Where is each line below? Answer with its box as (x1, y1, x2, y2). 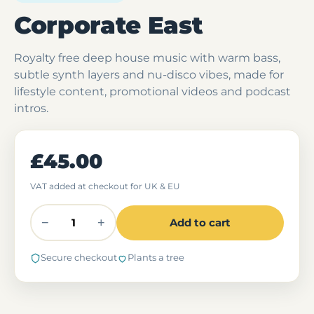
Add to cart (170, 216, 231, 229)
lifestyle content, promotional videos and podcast (14, 85, 291, 98)
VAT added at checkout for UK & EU (30, 181, 180, 191)
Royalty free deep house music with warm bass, (14, 51, 280, 64)
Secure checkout (41, 252, 117, 263)
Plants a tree (128, 252, 184, 263)
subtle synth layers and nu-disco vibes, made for (14, 68, 284, 81)
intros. (14, 102, 48, 115)
